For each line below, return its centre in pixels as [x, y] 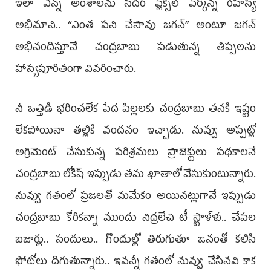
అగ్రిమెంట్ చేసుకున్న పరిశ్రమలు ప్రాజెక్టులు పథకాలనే [135, 153]
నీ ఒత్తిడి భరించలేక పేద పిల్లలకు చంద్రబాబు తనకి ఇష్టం [135, 110]
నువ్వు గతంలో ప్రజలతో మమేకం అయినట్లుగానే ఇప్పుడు [135, 197]
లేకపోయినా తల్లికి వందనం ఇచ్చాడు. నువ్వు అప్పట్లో [135, 132]
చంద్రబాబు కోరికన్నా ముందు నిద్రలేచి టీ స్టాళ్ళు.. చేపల [135, 219]
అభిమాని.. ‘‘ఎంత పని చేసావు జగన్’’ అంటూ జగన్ [135, 26]
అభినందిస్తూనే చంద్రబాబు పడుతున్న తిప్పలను [135, 48]
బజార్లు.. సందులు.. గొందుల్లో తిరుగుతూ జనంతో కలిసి [135, 240]
